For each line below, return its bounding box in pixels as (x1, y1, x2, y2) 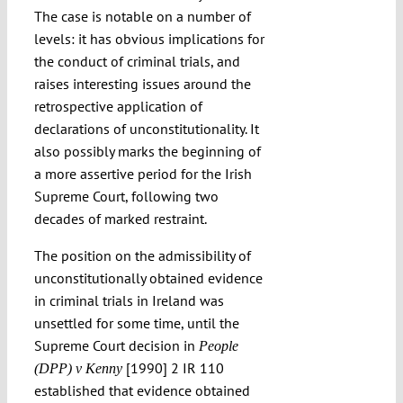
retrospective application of (33, 97, 202, 116)
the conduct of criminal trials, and (33, 52, 240, 71)
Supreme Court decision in (33, 336, 199, 355)
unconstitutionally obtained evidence (33, 269, 263, 288)
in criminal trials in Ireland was (33, 291, 224, 310)
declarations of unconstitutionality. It (33, 120, 259, 139)
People (198, 338, 238, 354)
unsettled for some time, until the (33, 314, 239, 333)
